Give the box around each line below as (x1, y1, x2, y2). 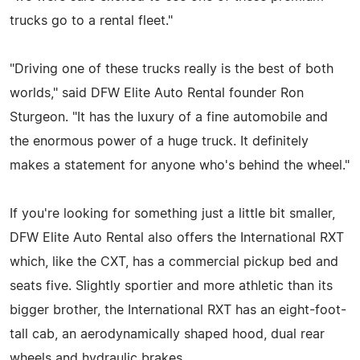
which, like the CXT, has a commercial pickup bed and (10, 255, 338, 268)
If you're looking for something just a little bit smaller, (10, 207, 335, 220)
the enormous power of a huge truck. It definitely (10, 134, 309, 148)
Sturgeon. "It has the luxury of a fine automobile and (10, 110, 328, 124)
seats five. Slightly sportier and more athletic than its (10, 279, 333, 292)
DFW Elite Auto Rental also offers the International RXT (10, 231, 344, 244)
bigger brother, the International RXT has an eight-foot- (10, 303, 346, 317)
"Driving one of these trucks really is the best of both (10, 62, 333, 76)
